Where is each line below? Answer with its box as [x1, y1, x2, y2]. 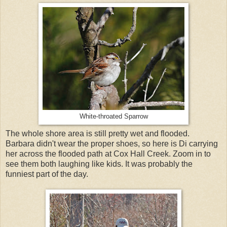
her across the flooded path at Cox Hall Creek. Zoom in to [6, 149, 211, 158]
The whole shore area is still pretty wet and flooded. [6, 129, 192, 138]
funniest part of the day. [6, 169, 88, 178]
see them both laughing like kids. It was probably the [6, 159, 193, 168]
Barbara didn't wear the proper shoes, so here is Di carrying [6, 139, 218, 148]
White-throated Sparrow [79, 112, 148, 120]
